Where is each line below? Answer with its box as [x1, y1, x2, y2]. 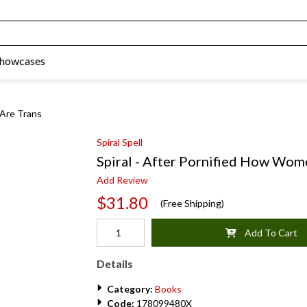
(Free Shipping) [148, 197, 224, 209]
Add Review [97, 174, 148, 186]
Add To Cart [236, 227, 297, 238]
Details [97, 257, 133, 270]
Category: [107, 283, 153, 295]
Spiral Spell [97, 136, 143, 148]
